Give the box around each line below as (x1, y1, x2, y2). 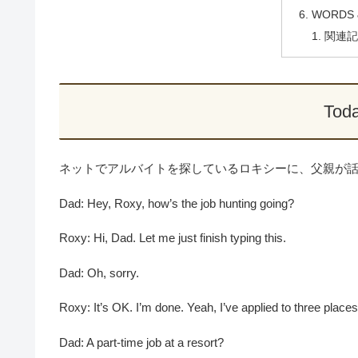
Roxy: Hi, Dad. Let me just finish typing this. (59, 231, 286, 245)
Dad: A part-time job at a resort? (59, 335, 224, 349)
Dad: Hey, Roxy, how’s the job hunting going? (59, 196, 294, 210)
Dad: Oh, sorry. (59, 265, 139, 280)
